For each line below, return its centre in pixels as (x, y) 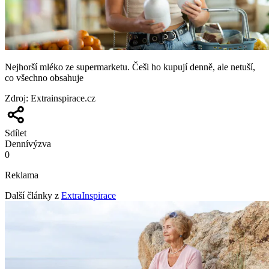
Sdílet (16, 133)
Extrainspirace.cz (63, 98)
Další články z (32, 196)
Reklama (22, 175)
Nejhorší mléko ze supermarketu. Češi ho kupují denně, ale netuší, (130, 67)
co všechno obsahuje (44, 78)
